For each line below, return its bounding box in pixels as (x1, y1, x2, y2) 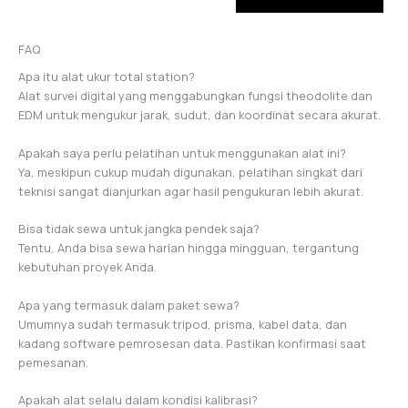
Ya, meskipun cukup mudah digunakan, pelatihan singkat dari (18, 163, 362, 180)
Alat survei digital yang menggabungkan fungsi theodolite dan (18, 87, 372, 105)
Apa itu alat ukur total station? (18, 68, 195, 86)
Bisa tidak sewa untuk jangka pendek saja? (18, 220, 260, 238)
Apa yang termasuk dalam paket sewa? (18, 296, 240, 313)
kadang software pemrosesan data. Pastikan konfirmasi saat (18, 334, 366, 352)
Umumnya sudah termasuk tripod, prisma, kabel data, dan (18, 315, 347, 332)
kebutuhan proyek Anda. (18, 259, 157, 276)
